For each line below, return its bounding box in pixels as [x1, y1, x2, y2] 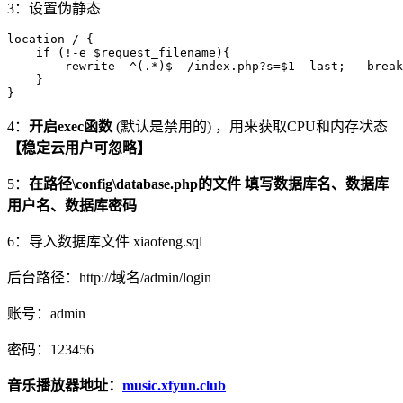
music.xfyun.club [122, 378, 226, 394]
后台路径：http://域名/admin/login [7, 270, 211, 286]
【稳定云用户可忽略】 [7, 140, 151, 157]
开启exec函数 [29, 119, 116, 135]
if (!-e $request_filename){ [7, 46, 230, 60]
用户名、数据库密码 [7, 198, 137, 214]
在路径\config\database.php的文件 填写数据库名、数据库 [29, 176, 389, 193]
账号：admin [7, 306, 85, 322]
